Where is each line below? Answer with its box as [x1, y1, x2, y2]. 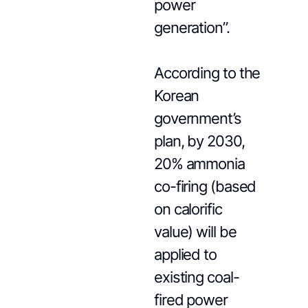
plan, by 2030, [153, 132, 245, 150]
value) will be [153, 223, 236, 241]
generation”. [153, 19, 230, 36]
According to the [153, 64, 261, 82]
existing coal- [153, 268, 239, 286]
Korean [153, 87, 199, 104]
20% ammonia [153, 155, 245, 173]
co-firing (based [153, 177, 256, 195]
